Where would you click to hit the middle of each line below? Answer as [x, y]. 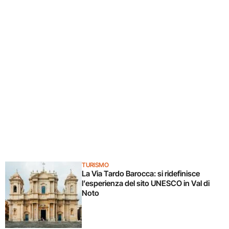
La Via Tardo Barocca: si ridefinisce [141, 173]
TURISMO [95, 165]
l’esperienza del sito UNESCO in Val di [146, 183]
